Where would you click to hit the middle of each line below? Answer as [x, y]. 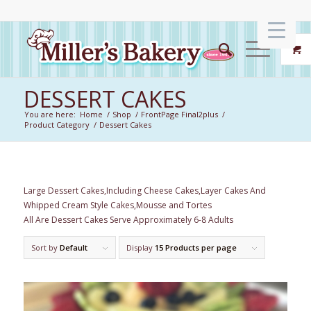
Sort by [45, 248]
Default [73, 248]
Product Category [57, 125]
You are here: [50, 114]
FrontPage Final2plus [179, 114]
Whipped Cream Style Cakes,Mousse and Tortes [117, 205]
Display [140, 248]
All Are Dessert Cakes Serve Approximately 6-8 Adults [128, 220]
